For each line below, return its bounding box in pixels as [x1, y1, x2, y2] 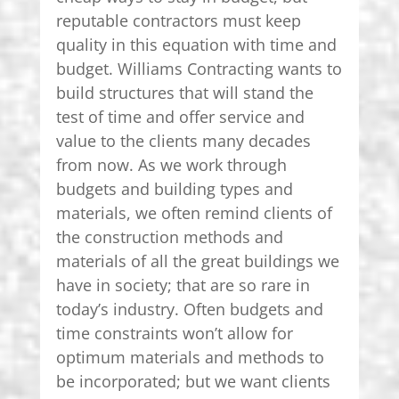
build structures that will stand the [55, 81, 313, 103]
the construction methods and [55, 225, 283, 248]
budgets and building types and [55, 177, 293, 199]
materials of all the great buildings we [55, 249, 339, 272]
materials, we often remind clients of [55, 201, 332, 224]
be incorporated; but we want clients [55, 370, 330, 392]
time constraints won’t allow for [55, 322, 293, 344]
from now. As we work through [55, 153, 287, 175]
